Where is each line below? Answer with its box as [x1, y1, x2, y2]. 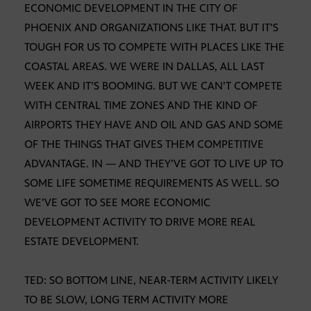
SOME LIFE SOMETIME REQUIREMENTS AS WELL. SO [24, 176, 279, 190]
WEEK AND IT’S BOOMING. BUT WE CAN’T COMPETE [24, 79, 283, 93]
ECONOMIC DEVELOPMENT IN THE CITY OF [24, 1, 237, 15]
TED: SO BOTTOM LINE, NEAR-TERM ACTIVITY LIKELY [24, 274, 278, 287]
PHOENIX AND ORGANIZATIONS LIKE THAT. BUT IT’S [24, 21, 278, 35]
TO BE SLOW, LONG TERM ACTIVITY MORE [24, 293, 228, 307]
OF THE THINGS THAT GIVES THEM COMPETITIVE [24, 137, 264, 151]
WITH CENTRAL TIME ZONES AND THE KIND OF [24, 99, 258, 112]
